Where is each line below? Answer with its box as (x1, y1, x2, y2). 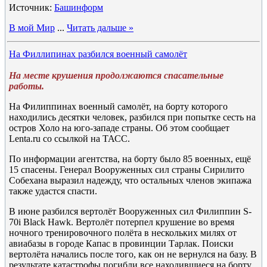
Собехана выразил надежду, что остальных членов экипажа (9, 175, 252, 185)
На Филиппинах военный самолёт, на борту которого (9, 101, 228, 111)
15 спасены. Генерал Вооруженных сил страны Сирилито (9, 164, 244, 175)
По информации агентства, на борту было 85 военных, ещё (9, 154, 251, 164)
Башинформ (54, 2, 103, 13)
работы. (9, 81, 44, 91)
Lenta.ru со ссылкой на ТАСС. (9, 133, 130, 144)
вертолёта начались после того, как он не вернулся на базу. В (9, 249, 257, 259)
